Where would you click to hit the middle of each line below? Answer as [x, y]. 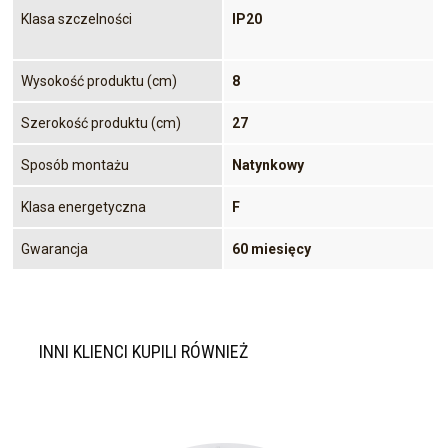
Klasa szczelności [76, 18]
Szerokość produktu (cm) [101, 122]
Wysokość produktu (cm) [99, 80]
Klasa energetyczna [83, 206]
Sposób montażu [75, 164]
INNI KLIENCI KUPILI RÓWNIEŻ [143, 351]
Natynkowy [268, 164]
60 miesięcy [271, 248]
